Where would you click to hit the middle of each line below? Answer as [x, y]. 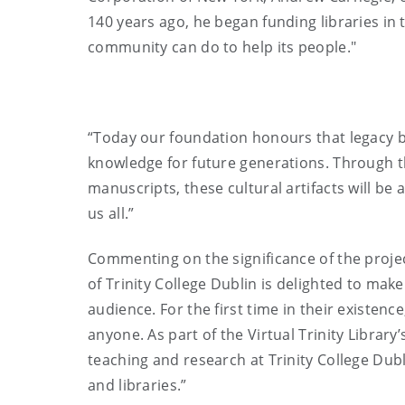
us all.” [113, 213]
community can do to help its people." [222, 47]
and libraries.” [137, 385]
